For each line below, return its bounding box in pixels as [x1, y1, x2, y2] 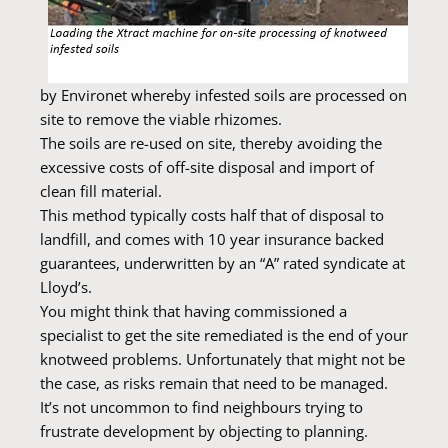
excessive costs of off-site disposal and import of [40, 157, 374, 177]
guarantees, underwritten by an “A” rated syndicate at [40, 253, 405, 273]
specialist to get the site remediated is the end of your [40, 325, 408, 345]
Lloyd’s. [40, 277, 92, 297]
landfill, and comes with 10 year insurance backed [40, 229, 384, 249]
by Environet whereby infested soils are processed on [40, 85, 407, 105]
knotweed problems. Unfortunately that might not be [40, 349, 405, 369]
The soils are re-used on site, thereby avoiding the [40, 133, 382, 153]
